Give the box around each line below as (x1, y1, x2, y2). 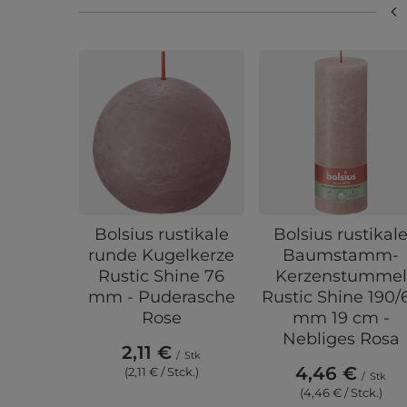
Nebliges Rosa (282, 328, 400, 349)
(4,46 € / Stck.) (299, 384, 382, 400)
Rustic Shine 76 (98, 265, 225, 286)
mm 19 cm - (292, 307, 390, 328)
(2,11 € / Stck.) (124, 363, 199, 379)
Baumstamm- (283, 244, 400, 265)
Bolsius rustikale (94, 223, 229, 244)
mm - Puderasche (87, 286, 235, 307)
